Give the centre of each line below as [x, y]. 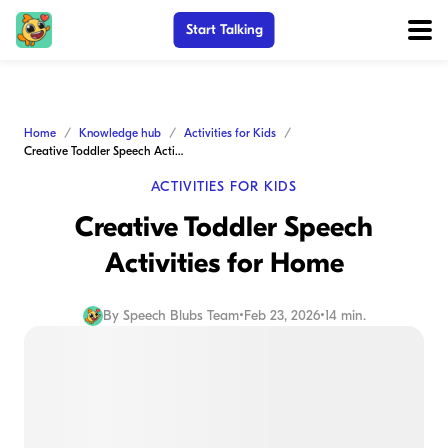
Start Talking [224, 29]
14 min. [345, 315]
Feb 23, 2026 [281, 315]
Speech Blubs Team [180, 315]
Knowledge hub [120, 133]
